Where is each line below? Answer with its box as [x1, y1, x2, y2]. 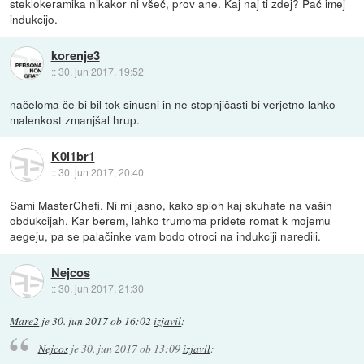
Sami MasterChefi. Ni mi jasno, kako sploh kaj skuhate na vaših [10, 196, 333, 213]
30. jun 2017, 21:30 [58, 281, 144, 296]
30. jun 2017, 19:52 [58, 64, 144, 79]
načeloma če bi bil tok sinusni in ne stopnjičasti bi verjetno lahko [10, 95, 336, 112]
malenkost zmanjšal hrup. [10, 110, 141, 128]
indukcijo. [10, 10, 58, 27]
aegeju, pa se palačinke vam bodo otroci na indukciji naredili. [10, 227, 322, 244]
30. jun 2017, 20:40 [58, 165, 144, 180]
